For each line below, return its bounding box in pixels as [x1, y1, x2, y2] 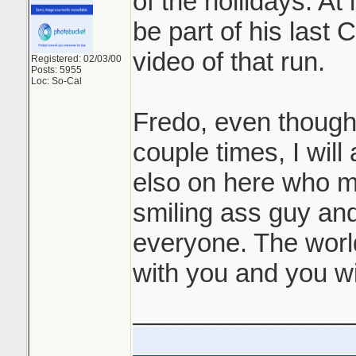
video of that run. [132, 47, 325, 76]
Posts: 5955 [30, 64, 82, 75]
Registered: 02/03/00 [30, 53, 122, 64]
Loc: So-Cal [30, 75, 82, 87]
